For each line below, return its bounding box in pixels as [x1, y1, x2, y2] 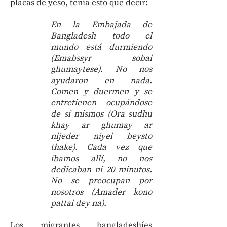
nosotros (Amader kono [51, 186, 152, 198]
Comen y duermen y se [51, 86, 152, 97]
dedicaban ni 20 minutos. [51, 164, 152, 175]
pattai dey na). [51, 198, 106, 209]
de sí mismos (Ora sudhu [51, 108, 152, 120]
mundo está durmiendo [51, 42, 152, 53]
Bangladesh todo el [51, 30, 152, 42]
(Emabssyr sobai [51, 53, 152, 64]
